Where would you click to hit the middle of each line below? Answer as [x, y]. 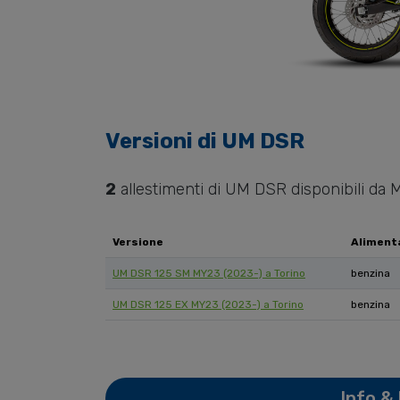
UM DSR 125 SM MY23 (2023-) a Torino [209, 274]
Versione [138, 242]
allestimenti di [171, 190]
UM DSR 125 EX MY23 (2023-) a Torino [208, 305]
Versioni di [163, 142]
